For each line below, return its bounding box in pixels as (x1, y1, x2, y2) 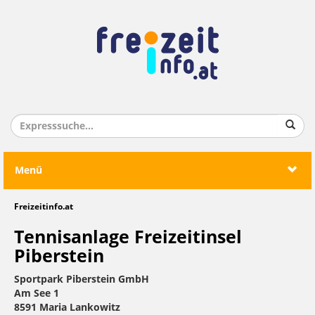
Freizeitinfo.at (14, 202, 73, 212)
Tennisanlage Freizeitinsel (14, 227, 242, 247)
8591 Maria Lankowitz (14, 302, 120, 314)
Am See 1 (14, 288, 59, 300)
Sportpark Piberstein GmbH (14, 274, 149, 285)
